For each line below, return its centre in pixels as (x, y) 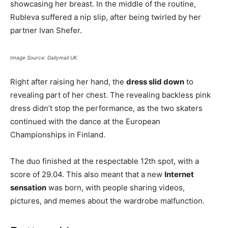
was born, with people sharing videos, (116, 187)
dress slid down (155, 81)
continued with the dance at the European (85, 121)
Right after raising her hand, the (68, 81)
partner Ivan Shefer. (47, 30)
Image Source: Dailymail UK (44, 57)
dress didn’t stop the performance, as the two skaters (106, 108)
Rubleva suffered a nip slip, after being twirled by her (106, 17)
